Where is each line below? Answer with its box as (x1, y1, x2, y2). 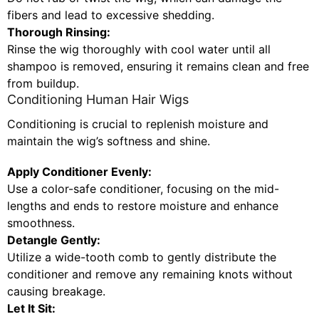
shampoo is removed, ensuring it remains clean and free (7, 59, 309, 74)
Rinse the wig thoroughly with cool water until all (7, 42, 271, 57)
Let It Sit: (7, 301, 56, 316)
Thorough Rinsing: (7, 25, 110, 40)
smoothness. (7, 216, 75, 231)
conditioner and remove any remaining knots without (7, 267, 293, 282)
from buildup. (7, 76, 79, 91)
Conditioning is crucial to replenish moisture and (7, 117, 268, 132)
